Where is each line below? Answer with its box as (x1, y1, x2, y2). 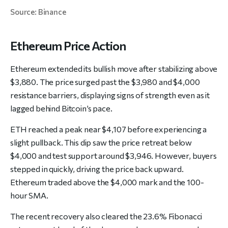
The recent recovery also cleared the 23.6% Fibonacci (10, 211, 203, 221)
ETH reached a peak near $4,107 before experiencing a (10, 124, 207, 134)
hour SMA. (10, 190, 48, 201)
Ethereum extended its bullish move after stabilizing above (10, 64, 218, 74)
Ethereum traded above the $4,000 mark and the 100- (10, 177, 204, 187)
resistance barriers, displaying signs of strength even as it (10, 90, 210, 100)
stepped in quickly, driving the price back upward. (10, 164, 184, 174)
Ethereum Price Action (10, 38, 126, 53)
